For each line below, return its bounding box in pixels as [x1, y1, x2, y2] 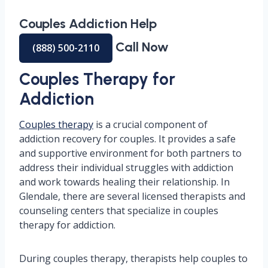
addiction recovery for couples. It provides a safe [19, 132, 236, 146]
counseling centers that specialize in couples [19, 204, 218, 218]
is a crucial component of [93, 118, 208, 132]
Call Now [112, 39, 169, 56]
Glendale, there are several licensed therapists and [19, 190, 245, 203]
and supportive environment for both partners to [19, 147, 242, 160]
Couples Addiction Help [19, 16, 166, 32]
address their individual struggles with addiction [19, 161, 233, 175]
